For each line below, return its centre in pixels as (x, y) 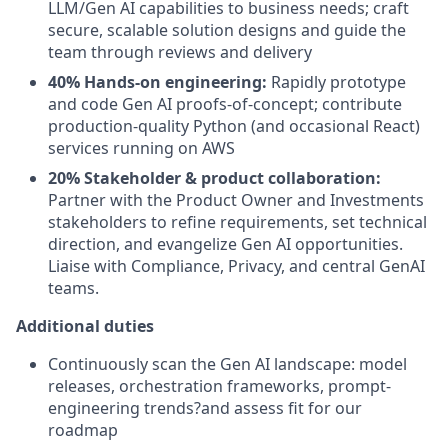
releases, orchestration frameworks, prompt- (219, 386)
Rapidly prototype (336, 82)
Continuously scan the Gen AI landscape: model (227, 364)
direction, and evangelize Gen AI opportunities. (225, 244)
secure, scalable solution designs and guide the (227, 30)
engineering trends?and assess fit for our (205, 408)
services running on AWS (141, 148)
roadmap (83, 430)
